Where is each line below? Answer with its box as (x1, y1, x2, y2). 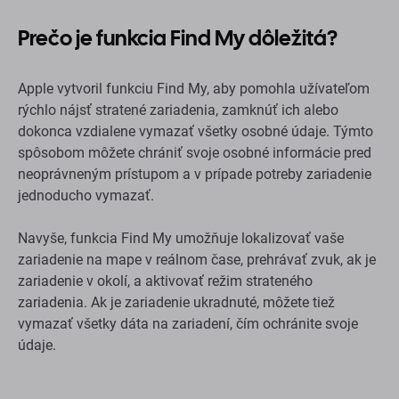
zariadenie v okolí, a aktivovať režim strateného (18, 272, 313, 289)
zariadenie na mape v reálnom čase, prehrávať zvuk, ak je (18, 250, 376, 268)
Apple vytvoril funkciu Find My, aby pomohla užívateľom (18, 79, 370, 97)
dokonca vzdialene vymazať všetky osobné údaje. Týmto (18, 122, 373, 140)
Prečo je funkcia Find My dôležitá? (18, 23, 338, 52)
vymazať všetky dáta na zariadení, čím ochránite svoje (18, 314, 358, 332)
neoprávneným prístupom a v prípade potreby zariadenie (18, 165, 371, 183)
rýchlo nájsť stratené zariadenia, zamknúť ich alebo (18, 101, 338, 118)
